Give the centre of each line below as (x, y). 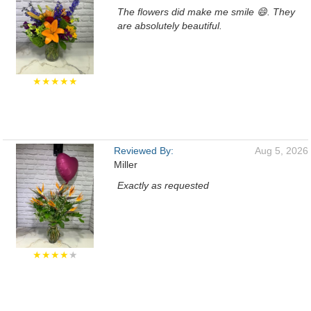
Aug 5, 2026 (281, 151)
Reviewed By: (144, 151)
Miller (126, 165)
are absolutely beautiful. (170, 26)
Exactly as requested (163, 185)
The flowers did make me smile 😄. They (206, 12)
